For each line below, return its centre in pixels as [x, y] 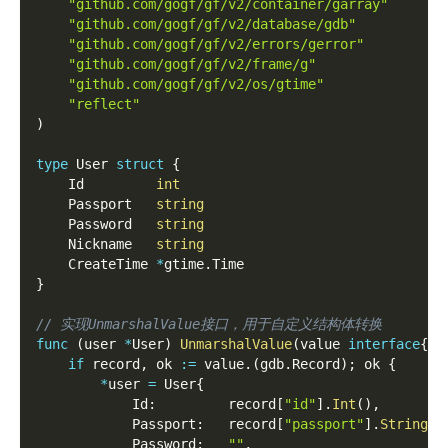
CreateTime [96, 264]
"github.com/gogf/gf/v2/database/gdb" [212, 24]
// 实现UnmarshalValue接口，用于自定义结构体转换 [209, 324]
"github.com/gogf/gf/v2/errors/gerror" [216, 44]
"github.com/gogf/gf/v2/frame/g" [192, 64]
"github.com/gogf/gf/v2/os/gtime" [196, 84]
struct [140, 164]
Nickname [96, 244]
